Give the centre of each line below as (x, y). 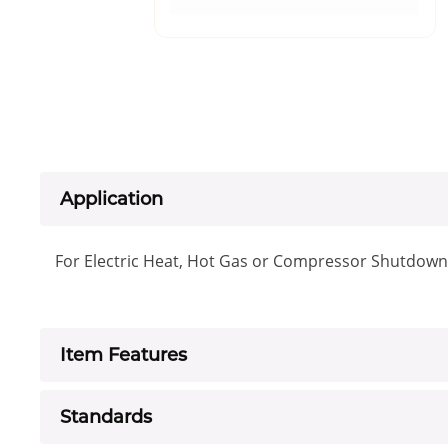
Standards (106, 417)
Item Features (123, 355)
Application (111, 199)
